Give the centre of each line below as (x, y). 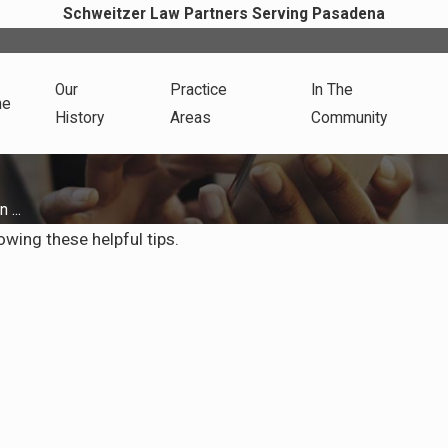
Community (349, 117)
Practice (199, 89)
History (79, 117)
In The (332, 89)
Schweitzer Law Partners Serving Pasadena (224, 14)
